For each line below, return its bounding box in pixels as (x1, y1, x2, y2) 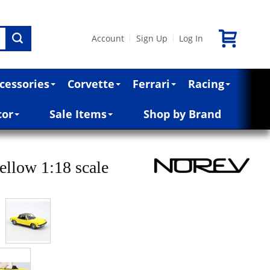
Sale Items (49, 106, 107, 121)
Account (92, 32, 125, 44)
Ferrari (133, 76, 171, 91)
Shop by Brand (143, 106, 221, 121)
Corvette (67, 76, 115, 91)
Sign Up (136, 32, 168, 44)
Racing (188, 76, 225, 91)
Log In (178, 32, 203, 44)
